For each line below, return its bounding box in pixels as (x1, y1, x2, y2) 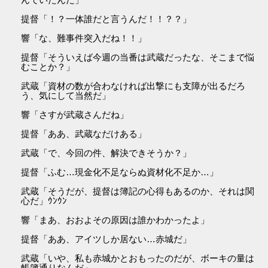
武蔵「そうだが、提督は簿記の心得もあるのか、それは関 (21, 186, 255, 197)
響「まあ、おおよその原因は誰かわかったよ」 (21, 215, 210, 226)
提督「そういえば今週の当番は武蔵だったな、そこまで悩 (21, 52, 255, 63)
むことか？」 (21, 62, 75, 72)
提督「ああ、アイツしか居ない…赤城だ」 (21, 234, 192, 245)
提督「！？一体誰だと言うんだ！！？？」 (21, 14, 192, 25)
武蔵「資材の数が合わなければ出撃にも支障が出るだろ (21, 81, 246, 92)
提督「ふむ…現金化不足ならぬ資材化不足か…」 (21, 167, 219, 178)
